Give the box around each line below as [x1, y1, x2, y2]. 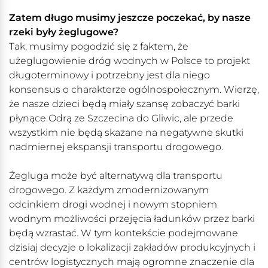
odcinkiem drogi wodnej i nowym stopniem [9, 199, 217, 211]
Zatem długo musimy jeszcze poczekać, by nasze [9, 12, 251, 24]
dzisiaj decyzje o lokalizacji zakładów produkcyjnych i [9, 242, 255, 254]
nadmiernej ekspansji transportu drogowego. [9, 141, 223, 153]
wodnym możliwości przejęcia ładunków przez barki [9, 213, 255, 225]
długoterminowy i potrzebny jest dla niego [9, 69, 210, 81]
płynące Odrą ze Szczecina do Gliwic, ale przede [9, 112, 233, 124]
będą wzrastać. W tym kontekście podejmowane [9, 227, 238, 239]
